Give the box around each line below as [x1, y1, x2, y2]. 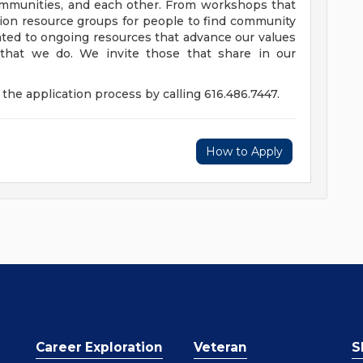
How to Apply [206, 144, 283, 159]
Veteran [194, 340, 247, 355]
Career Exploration [36, 340, 163, 355]
